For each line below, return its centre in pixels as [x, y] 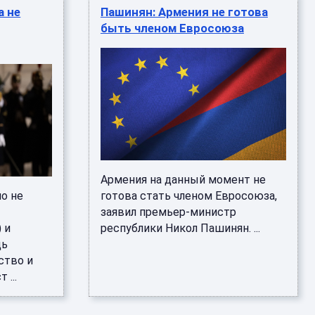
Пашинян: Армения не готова [184, 12]
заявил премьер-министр [168, 212]
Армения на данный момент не [183, 180]
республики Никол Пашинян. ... [180, 228]
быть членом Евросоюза [172, 28]
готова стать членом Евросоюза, [188, 196]
